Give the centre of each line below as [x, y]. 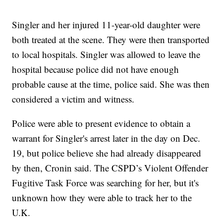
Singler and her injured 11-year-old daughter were [106, 25]
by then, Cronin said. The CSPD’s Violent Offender [110, 168]
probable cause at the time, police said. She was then [111, 84]
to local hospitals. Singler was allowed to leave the [106, 55]
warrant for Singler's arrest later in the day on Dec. [106, 138]
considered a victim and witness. [73, 99]
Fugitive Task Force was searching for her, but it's [106, 183]
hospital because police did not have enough [96, 69]
